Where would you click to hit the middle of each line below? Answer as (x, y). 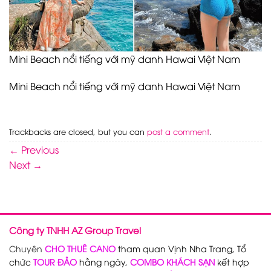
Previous (39, 150)
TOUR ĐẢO (56, 261)
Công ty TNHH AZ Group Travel (75, 230)
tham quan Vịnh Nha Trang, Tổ (181, 248)
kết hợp (232, 261)
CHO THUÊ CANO (80, 248)
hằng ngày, (103, 261)
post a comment (178, 131)
